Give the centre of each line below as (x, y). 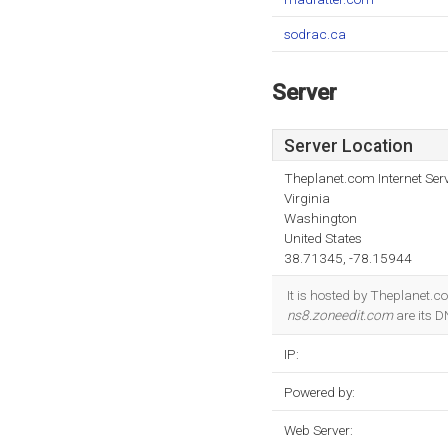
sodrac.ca (315, 34)
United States (323, 238)
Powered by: (319, 392)
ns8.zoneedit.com (340, 315)
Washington (320, 218)
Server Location (348, 146)
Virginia (307, 198)
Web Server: (318, 430)
